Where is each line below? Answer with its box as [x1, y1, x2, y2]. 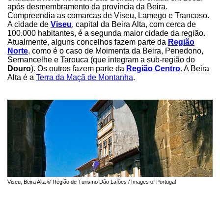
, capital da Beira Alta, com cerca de [72, 20, 196, 28]
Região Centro [126, 64, 180, 73]
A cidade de [7, 20, 51, 28]
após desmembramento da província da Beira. [7, 2, 167, 11]
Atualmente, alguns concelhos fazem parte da [7, 37, 168, 46]
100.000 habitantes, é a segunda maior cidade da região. [7, 28, 205, 37]
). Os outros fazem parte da [31, 64, 126, 73]
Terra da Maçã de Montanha [36, 73, 133, 82]
